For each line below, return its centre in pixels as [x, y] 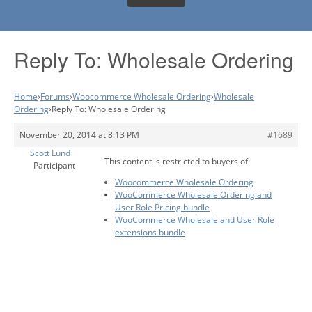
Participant [54, 165]
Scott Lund [50, 153]
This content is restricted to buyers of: [177, 161]
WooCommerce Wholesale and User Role [195, 219]
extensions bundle [150, 232]
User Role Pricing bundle [162, 207]
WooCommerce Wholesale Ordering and [193, 194]
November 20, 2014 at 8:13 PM [79, 134]
